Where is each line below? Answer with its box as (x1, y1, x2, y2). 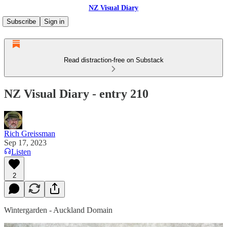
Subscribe (7, 18, 36, 25)
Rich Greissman (4, 129, 55, 138)
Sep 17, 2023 (4, 138, 47, 147)
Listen (11, 147, 31, 156)
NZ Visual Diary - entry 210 (4, 87, 148, 100)
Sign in (44, 18, 64, 25)
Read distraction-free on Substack (63, 56, 164, 64)
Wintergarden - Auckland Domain (4, 205, 112, 214)
